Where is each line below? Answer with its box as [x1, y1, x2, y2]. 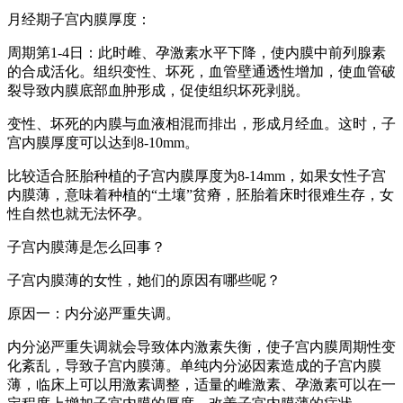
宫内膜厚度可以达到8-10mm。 [7, 135, 199, 151]
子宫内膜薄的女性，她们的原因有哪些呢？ [7, 273, 281, 289]
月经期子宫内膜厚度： [7, 12, 151, 28]
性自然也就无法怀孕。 [7, 206, 151, 222]
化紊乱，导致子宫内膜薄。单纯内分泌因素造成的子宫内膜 [7, 358, 381, 374]
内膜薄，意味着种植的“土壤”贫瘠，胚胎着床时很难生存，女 [7, 187, 394, 203]
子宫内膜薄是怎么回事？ [7, 239, 166, 255]
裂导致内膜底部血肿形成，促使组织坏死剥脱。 [7, 83, 309, 99]
